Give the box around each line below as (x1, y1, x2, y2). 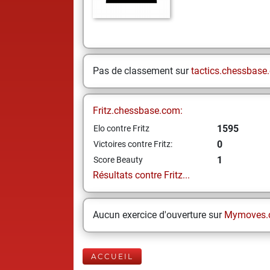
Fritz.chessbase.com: (93, 105, 183, 116)
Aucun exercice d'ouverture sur (93, 209, 224, 221)
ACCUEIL (91, 252, 133, 261)
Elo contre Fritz (93, 124, 149, 133)
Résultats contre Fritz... (93, 169, 190, 181)
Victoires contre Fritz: (93, 139, 172, 149)
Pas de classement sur (93, 65, 191, 77)
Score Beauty (93, 155, 143, 165)
